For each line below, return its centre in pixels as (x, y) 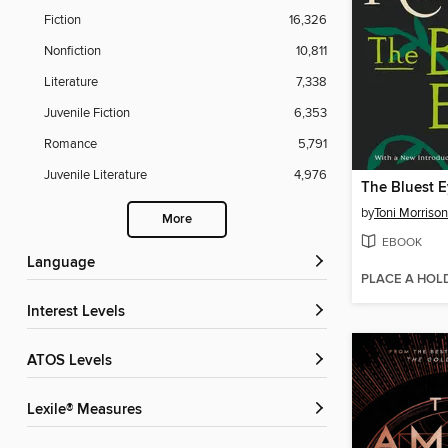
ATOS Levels (74, 361)
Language (65, 263)
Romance (70, 144)
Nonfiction (72, 51)
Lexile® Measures (88, 410)
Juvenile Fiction (87, 113)
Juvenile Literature (95, 175)
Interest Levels (78, 312)
